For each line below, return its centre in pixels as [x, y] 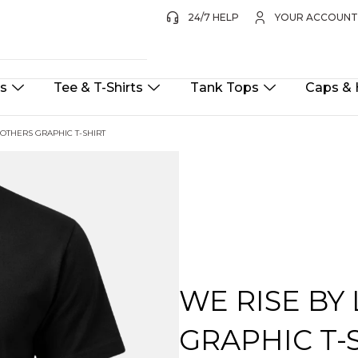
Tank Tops [224, 88]
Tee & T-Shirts [99, 88]
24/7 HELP [213, 17]
